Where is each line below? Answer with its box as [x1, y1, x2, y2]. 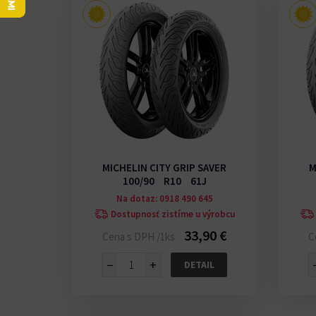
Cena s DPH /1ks [102, 230, 177, 244]
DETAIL [183, 258, 214, 272]
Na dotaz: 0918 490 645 [116, 193, 213, 205]
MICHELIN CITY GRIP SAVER [102, 161, 227, 175]
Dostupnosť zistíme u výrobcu [110, 208, 235, 221]
